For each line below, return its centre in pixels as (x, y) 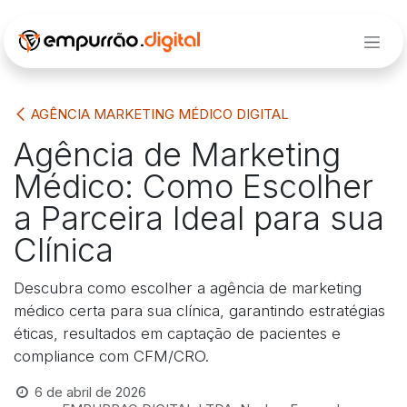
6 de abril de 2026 (91, 392)
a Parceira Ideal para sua (199, 218)
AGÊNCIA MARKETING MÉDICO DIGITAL (160, 114)
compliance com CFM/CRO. (111, 356)
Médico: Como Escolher (194, 186)
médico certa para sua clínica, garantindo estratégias (199, 310)
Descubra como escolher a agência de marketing (188, 288)
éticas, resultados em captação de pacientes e (177, 333)
